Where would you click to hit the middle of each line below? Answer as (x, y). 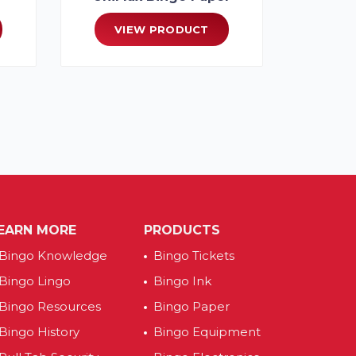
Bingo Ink (182, 281)
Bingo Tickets (194, 255)
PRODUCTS (182, 230)
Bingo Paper (192, 306)
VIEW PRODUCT (162, 29)
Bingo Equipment (207, 331)
